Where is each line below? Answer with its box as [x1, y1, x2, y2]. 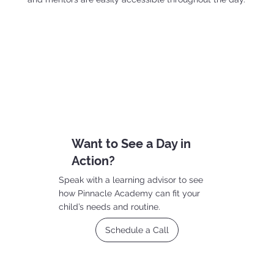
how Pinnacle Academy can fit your [59, 188, 201, 198]
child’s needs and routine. [59, 201, 161, 212]
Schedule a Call [105, 224, 169, 235]
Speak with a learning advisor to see [59, 174, 204, 185]
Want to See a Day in [71, 136, 191, 151]
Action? [71, 153, 115, 168]
